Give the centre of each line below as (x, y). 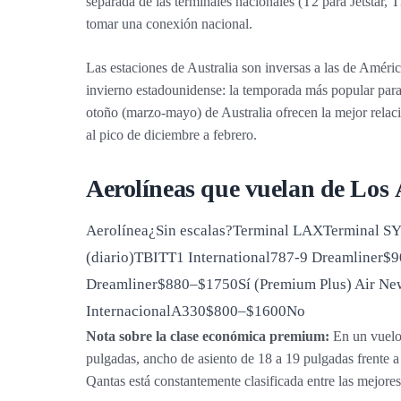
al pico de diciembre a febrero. (171, 135)
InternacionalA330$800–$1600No (196, 311)
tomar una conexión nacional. (169, 24)
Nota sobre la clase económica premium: (208, 336)
